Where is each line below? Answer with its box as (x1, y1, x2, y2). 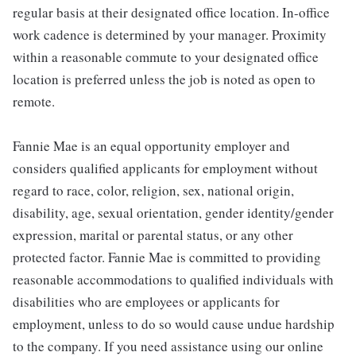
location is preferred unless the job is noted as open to (13, 70, 315, 88)
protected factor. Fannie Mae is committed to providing (13, 248, 321, 266)
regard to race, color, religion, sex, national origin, (13, 181, 294, 199)
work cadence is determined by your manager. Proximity (13, 25, 327, 44)
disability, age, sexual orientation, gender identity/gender (13, 203, 334, 222)
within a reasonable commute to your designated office (13, 48, 319, 66)
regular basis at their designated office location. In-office (13, 3, 330, 21)
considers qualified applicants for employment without (13, 159, 318, 177)
